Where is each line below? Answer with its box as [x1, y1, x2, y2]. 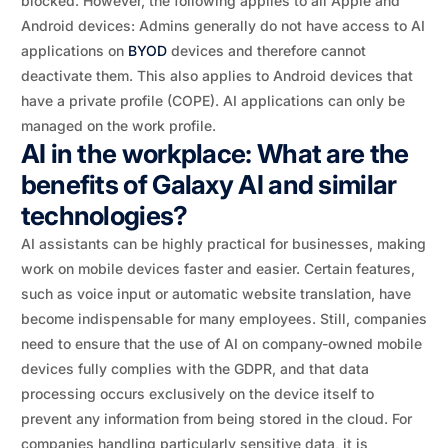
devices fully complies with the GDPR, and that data [20, 360, 369, 377]
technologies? [20, 200, 188, 231]
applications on [20, 42, 128, 59]
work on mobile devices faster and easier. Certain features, [20, 260, 415, 277]
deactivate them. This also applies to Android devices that [20, 67, 413, 84]
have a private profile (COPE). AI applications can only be [20, 92, 405, 109]
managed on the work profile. [20, 117, 216, 134]
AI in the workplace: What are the [20, 138, 409, 169]
